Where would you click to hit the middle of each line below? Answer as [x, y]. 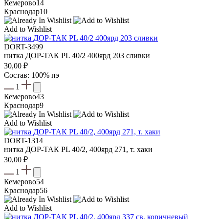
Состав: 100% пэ [32, 75]
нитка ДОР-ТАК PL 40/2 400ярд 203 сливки [77, 55]
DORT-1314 [23, 140]
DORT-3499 [23, 46]
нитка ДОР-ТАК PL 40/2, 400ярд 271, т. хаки [78, 149]
